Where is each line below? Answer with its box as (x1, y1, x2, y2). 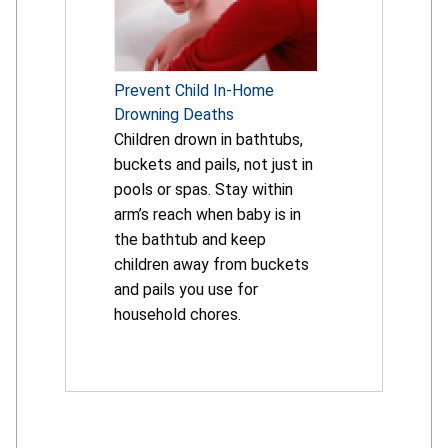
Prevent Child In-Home (114, 81, 274, 101)
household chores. (114, 305, 241, 325)
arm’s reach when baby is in (114, 205, 301, 225)
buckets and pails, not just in (114, 155, 313, 175)
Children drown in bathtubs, (114, 130, 303, 150)
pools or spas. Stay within (114, 180, 293, 200)
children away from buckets (114, 255, 309, 275)
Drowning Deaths (114, 105, 234, 125)
